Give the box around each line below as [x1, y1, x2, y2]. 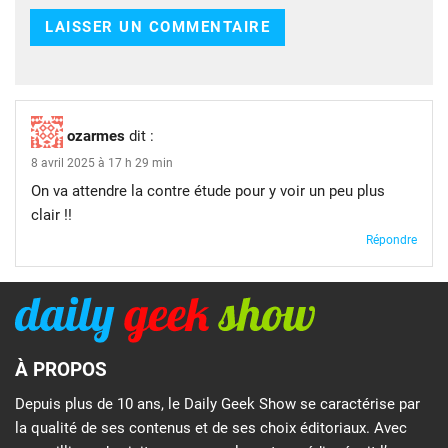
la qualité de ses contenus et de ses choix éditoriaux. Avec [15, 418, 407, 437]
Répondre [366, 232, 417, 247]
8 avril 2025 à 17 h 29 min [31, 155, 173, 170]
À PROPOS [15, 358, 107, 382]
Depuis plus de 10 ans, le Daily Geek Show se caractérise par [15, 394, 420, 413]
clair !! [31, 205, 72, 224]
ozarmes [67, 126, 125, 145]
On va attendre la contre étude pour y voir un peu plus [31, 181, 385, 200]
